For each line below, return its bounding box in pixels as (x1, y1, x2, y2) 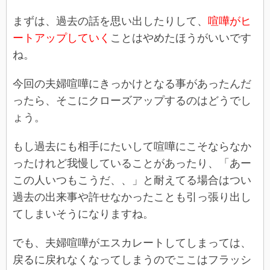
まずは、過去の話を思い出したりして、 (13, 14, 208, 27)
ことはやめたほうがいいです (110, 31, 251, 44)
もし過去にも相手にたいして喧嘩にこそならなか (13, 140, 251, 152)
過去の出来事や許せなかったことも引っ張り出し (13, 190, 251, 203)
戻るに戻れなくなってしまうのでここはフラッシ (13, 253, 251, 266)
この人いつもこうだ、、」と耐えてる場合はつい (13, 174, 251, 186)
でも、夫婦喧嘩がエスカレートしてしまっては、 (13, 236, 251, 249)
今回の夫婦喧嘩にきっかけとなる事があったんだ (13, 77, 251, 90)
